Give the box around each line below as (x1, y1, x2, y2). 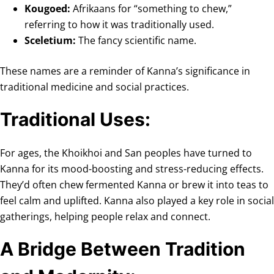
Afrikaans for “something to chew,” (70, 2, 232, 15)
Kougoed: (24, 2, 70, 15)
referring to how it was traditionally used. (24, 18, 214, 31)
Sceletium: (24, 34, 76, 47)
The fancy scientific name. (76, 34, 196, 47)
